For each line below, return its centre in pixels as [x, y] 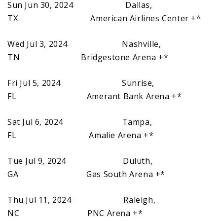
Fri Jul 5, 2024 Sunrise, [81, 83]
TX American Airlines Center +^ [104, 18]
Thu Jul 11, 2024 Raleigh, [82, 200]
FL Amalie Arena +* [81, 135]
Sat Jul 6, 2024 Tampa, [80, 122]
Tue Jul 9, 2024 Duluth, [80, 161]
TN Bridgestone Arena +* [88, 57]
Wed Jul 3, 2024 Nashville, [84, 44]
